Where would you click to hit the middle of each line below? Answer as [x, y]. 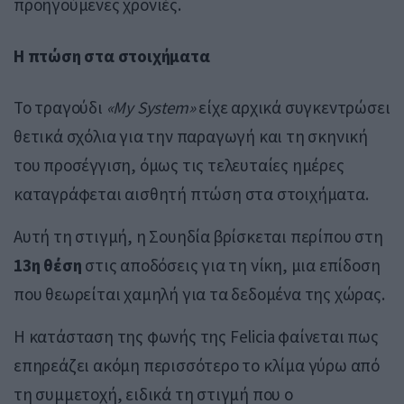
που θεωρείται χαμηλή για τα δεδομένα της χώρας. [199, 294]
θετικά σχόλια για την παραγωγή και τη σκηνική [191, 137]
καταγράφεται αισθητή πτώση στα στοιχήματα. [191, 194]
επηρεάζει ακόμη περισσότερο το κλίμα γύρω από [197, 366]
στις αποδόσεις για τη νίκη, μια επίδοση [231, 266]
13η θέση [48, 266]
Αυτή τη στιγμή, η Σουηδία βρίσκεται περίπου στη [198, 237]
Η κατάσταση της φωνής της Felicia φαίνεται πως [196, 337]
